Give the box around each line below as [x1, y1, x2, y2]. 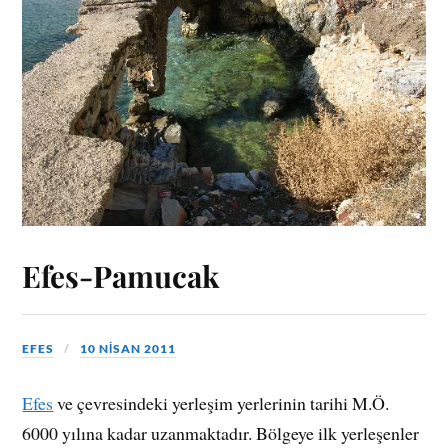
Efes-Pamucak [22, 255, 220, 295]
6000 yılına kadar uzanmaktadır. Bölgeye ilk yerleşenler [22, 421, 420, 446]
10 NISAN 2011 [80, 340, 177, 356]
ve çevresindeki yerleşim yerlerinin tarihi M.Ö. [53, 391, 390, 416]
